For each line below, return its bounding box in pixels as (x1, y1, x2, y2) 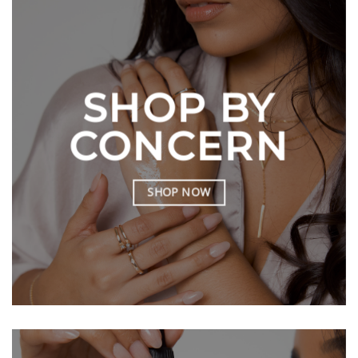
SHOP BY (82, 84, 276, 132)
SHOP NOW (147, 185, 211, 200)
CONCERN (69, 122, 289, 170)
